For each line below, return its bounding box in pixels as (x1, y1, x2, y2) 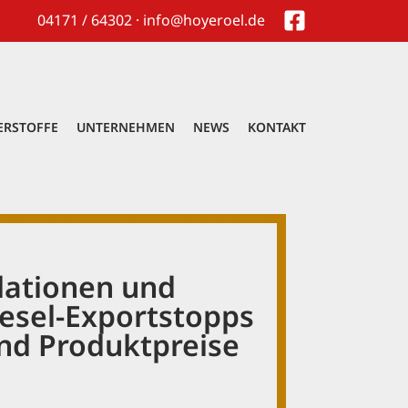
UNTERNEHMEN (76, 118, 175, 137)
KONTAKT (248, 118, 306, 137)
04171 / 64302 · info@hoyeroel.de (37, 10, 265, 30)
